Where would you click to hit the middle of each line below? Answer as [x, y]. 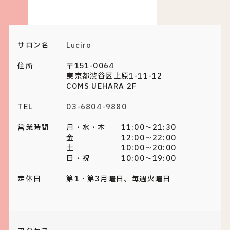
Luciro [79, 45]
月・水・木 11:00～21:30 [121, 128]
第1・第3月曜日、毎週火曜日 [119, 179]
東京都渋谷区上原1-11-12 [114, 76]
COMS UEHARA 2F [102, 87]
